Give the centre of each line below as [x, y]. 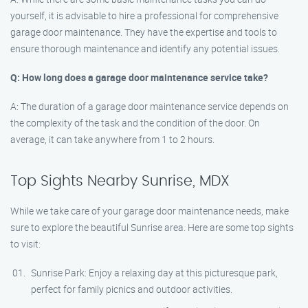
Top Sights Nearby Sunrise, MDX [120, 181]
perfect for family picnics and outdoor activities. [132, 289]
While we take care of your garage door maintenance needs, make [150, 211]
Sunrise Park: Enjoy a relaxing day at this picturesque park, [154, 273]
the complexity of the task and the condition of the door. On [135, 123]
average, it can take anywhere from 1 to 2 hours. [112, 139]
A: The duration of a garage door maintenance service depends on [150, 106]
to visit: [25, 244]
